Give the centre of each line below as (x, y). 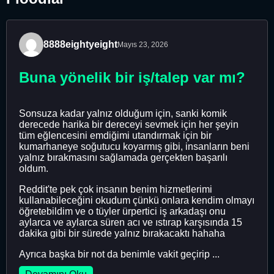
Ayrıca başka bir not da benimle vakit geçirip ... (119, 254)
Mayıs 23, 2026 (143, 44)
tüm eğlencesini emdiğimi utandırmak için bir (115, 135)
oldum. (34, 168)
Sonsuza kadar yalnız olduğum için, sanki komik (123, 113)
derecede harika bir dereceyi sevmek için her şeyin (129, 124)
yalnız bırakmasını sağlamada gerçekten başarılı (123, 157)
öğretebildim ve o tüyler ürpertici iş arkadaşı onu (122, 211)
